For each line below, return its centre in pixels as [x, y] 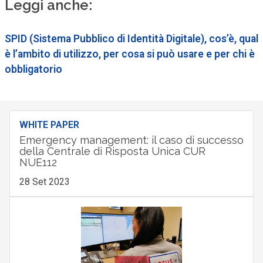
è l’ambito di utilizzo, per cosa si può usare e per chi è [129, 54]
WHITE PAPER [49, 124]
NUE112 [38, 162]
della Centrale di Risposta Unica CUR [112, 151]
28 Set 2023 [44, 181]
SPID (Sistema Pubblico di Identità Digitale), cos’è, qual [131, 38]
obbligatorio [33, 69]
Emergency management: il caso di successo [131, 140]
